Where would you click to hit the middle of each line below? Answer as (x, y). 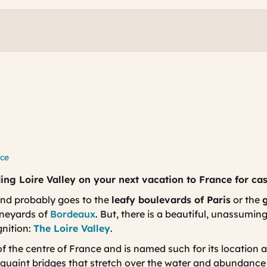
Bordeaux (73, 214)
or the (246, 200)
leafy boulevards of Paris (171, 200)
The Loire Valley (72, 229)
